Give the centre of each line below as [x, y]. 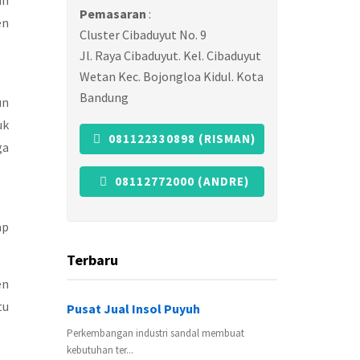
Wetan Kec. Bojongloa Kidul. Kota [172, 76]
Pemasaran [114, 14]
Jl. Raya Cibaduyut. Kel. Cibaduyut [170, 55]
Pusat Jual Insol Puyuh [133, 309]
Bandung [104, 97]
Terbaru [92, 260]
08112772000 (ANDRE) [180, 181]
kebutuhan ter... [100, 350]
